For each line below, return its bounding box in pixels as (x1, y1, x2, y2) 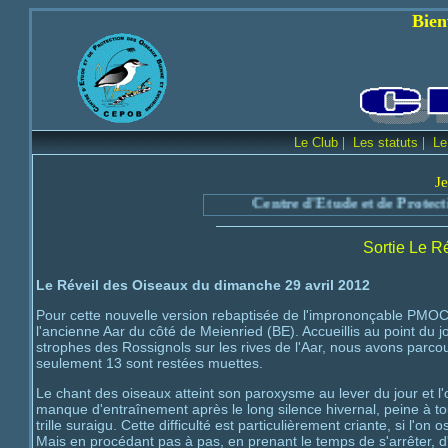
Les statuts (353, 135, 418, 150)
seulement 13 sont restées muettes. (36, 355, 263, 371)
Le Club (294, 135, 338, 150)
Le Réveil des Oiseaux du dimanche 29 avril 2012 (36, 277, 370, 293)
